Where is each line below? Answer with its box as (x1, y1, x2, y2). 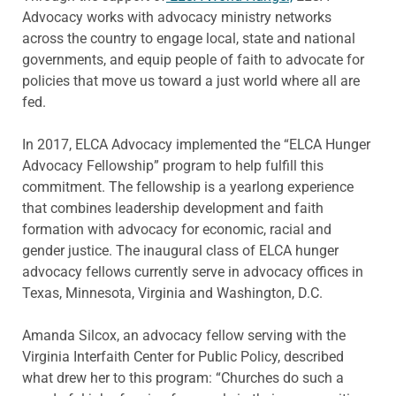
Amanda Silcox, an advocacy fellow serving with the (22, 326, 346, 344)
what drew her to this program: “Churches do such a (22, 369, 344, 386)
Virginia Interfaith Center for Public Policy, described (22, 347, 344, 365)
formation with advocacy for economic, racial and (22, 220, 331, 238)
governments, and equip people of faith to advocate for (22, 50, 364, 68)
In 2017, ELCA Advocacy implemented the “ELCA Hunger (22, 135, 370, 153)
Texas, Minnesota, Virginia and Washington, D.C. (22, 284, 323, 301)
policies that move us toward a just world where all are (22, 72, 360, 89)
